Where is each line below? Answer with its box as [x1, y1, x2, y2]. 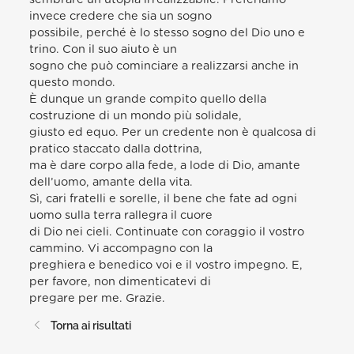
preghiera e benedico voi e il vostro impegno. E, [29, 258, 303, 271]
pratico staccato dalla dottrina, [29, 142, 203, 155]
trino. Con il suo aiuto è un [29, 43, 178, 55]
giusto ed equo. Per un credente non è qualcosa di [29, 126, 317, 138]
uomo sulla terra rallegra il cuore [29, 209, 213, 221]
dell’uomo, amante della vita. [29, 175, 194, 188]
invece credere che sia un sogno [29, 9, 213, 22]
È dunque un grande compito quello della [29, 92, 267, 105]
